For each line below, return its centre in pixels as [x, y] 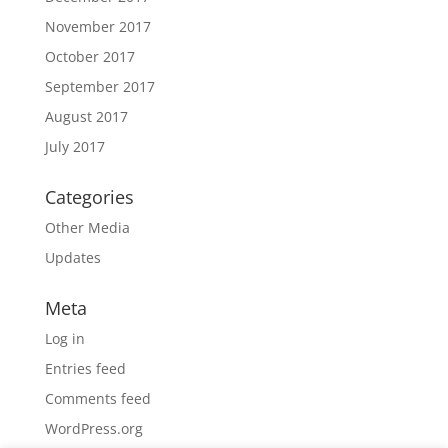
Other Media [87, 227]
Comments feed [97, 398]
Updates [72, 257]
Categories [89, 197]
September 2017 [99, 86]
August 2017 [86, 116]
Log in [64, 338]
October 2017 [89, 56]
